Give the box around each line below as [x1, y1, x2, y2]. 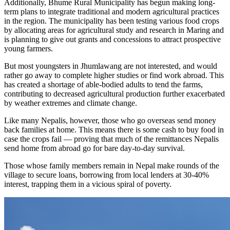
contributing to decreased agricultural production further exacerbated [4, 89, 225, 99]
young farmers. [4, 44, 55, 53]
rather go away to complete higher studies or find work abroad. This [4, 71, 224, 80]
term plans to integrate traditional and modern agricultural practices [4, 7, 219, 16]
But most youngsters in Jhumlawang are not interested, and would [4, 62, 217, 71]
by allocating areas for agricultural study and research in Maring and [4, 26, 224, 35]
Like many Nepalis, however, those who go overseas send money [4, 116, 216, 125]
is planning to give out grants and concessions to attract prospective [4, 35, 221, 44]
